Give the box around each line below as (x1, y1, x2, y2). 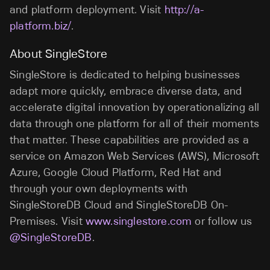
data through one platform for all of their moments (10, 116, 259, 130)
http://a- (164, 2, 204, 16)
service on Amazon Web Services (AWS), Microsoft (10, 149, 260, 163)
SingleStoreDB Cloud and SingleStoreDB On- (10, 198, 228, 212)
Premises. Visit (10, 214, 86, 228)
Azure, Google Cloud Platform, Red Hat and (10, 165, 222, 179)
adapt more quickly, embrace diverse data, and (10, 84, 242, 98)
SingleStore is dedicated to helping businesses (10, 67, 240, 81)
